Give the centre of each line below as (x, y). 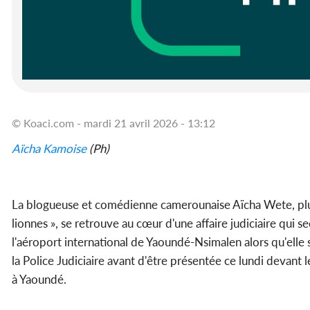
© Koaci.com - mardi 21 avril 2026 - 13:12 (113, 123)
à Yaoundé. (39, 280)
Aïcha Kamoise (49, 149)
